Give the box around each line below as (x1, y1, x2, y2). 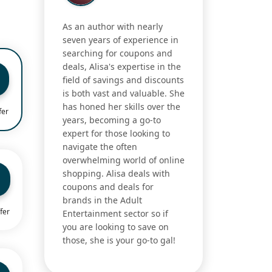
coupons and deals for (63, 181, 154, 193)
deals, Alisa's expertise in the (63, 61, 181, 73)
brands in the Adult (63, 194, 142, 206)
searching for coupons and (63, 47, 172, 59)
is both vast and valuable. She (63, 87, 185, 100)
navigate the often (63, 141, 137, 153)
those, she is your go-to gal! (63, 234, 175, 246)
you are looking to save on (63, 221, 169, 233)
